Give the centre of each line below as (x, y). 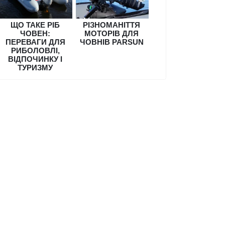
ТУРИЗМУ (35, 67)
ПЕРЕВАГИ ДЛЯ (35, 42)
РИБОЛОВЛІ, (35, 50)
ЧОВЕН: (35, 33)
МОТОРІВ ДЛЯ (111, 33)
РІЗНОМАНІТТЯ (111, 25)
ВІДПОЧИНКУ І (35, 59)
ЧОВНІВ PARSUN (111, 42)
